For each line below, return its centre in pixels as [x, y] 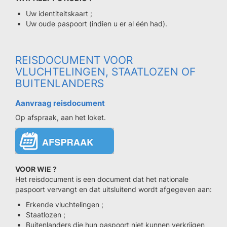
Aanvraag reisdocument [60, 103]
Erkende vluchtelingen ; [65, 204]
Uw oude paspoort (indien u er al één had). [97, 24]
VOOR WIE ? [36, 169]
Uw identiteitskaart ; [59, 13]
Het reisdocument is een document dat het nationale [102, 179]
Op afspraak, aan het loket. [61, 117]
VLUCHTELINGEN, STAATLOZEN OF [105, 72]
